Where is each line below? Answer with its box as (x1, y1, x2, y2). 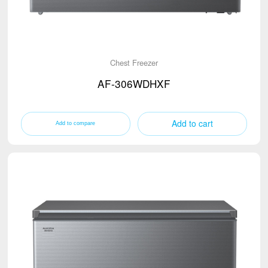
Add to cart (172, 117, 214, 129)
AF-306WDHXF (98, 76, 170, 92)
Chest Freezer (110, 57, 158, 69)
